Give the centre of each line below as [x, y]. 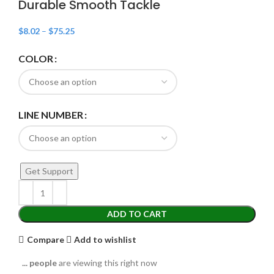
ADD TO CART [137, 214]
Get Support [49, 171]
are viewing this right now [107, 263]
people [43, 263]
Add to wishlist [106, 239]
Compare [45, 239]
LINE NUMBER [51, 114]
